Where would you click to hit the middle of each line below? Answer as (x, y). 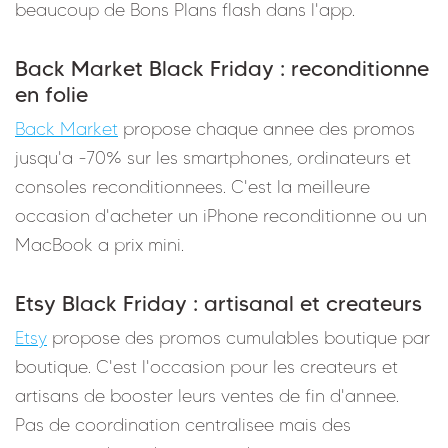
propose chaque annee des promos (266, 128)
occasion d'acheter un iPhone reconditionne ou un (221, 215)
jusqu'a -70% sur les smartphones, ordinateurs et (213, 157)
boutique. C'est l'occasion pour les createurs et (206, 366)
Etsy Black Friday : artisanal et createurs (218, 302)
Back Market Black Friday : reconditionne (222, 67)
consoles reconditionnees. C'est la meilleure (192, 186)
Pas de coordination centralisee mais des (183, 424)
